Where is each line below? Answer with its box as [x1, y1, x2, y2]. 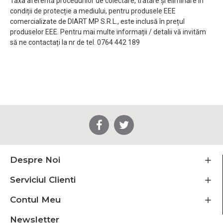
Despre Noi [10, 155, 60, 165]
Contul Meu [10, 195, 61, 205]
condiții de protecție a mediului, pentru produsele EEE [10, 7, 176, 15]
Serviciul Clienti [10, 175, 76, 185]
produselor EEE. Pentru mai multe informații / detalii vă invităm [10, 28, 206, 36]
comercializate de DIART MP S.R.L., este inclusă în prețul [10, 17, 185, 25]
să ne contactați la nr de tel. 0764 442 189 [10, 38, 140, 46]
